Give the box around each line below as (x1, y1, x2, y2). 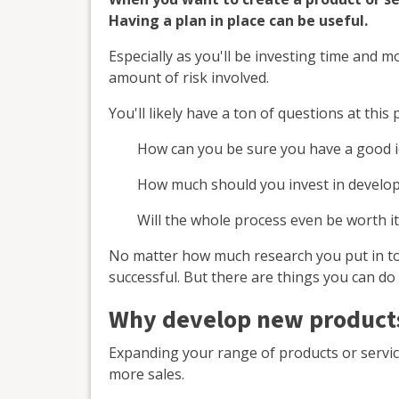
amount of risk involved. (109, 67, 269, 87)
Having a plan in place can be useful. (109, 10, 368, 30)
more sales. (109, 363, 184, 384)
